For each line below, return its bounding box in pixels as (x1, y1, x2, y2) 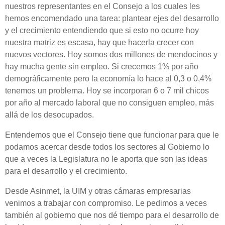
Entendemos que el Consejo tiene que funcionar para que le (5, 131, 219, 139)
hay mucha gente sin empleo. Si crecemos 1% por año (5, 62, 198, 71)
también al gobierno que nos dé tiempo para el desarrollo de (5, 211, 219, 219)
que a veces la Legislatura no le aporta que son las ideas (5, 155, 207, 163)
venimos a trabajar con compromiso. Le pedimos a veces (5, 199, 207, 207)
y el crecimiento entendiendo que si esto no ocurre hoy (5, 26, 199, 35)
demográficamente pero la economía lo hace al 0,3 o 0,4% (5, 74, 211, 83)
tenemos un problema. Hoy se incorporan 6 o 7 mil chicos (5, 86, 209, 95)
